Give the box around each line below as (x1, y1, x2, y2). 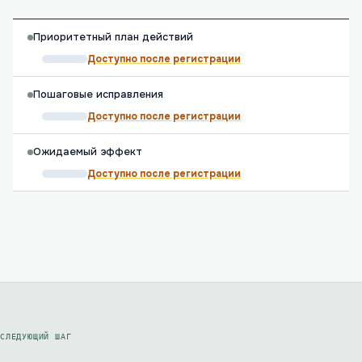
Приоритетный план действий (33, 31, 193, 44)
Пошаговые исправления (33, 88, 163, 101)
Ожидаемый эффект (33, 145, 142, 158)
